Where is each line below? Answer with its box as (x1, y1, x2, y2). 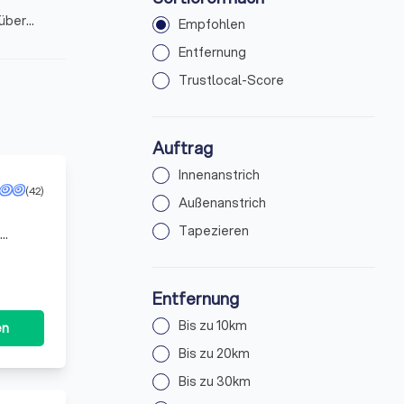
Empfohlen (179, 15, 246, 33)
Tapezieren (179, 222, 250, 240)
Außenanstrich (179, 194, 267, 212)
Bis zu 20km (179, 344, 251, 363)
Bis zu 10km (179, 317, 248, 335)
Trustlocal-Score (179, 71, 285, 89)
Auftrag (152, 136, 214, 160)
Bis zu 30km (179, 372, 252, 390)
